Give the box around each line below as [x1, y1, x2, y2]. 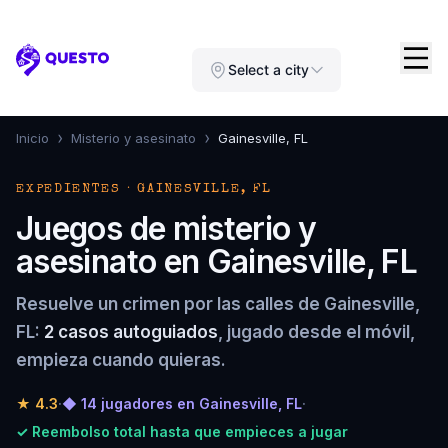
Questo [15, 59, 76, 81]
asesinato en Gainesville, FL [16, 242, 418, 281]
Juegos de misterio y [16, 209, 317, 248]
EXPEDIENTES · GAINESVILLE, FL [16, 183, 272, 196]
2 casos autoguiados [44, 322, 218, 342]
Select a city [228, 61, 309, 78]
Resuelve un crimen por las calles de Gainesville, [16, 294, 420, 314]
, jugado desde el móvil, [218, 322, 415, 342]
